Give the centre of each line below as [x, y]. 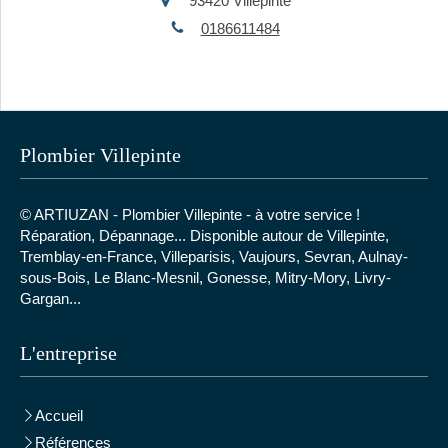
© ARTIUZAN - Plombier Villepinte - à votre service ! [190, 215]
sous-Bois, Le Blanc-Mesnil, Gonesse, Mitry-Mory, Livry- [205, 278]
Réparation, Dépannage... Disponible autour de [173, 236]
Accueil [59, 416]
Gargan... [50, 299]
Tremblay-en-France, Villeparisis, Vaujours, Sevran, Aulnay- [214, 257]
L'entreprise [68, 353]
